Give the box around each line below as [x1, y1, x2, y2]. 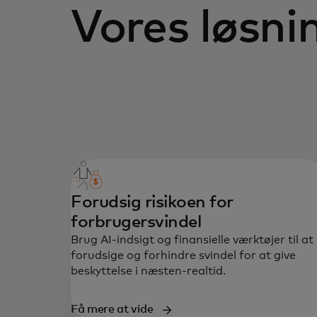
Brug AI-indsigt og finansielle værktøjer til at [71, 234, 313, 246]
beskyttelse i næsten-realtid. [71, 265, 226, 277]
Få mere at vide [71, 304, 154, 316]
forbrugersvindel [71, 214, 202, 231]
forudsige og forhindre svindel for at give [71, 250, 296, 262]
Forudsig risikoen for [71, 194, 234, 212]
